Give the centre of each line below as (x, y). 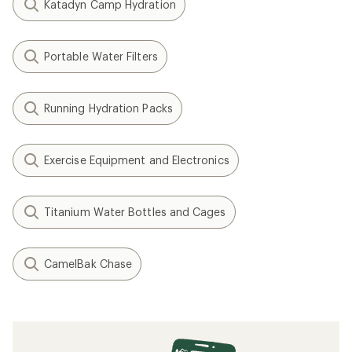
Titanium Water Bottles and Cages (135, 212)
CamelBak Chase (88, 264)
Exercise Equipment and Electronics (137, 160)
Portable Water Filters (101, 56)
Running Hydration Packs (108, 108)
